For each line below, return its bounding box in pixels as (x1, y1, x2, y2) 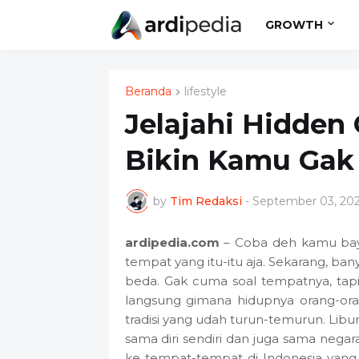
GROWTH (265, 17, 324, 32)
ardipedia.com (124, 235, 220, 251)
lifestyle (184, 84, 227, 99)
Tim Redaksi (169, 193, 242, 208)
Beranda (124, 84, 171, 99)
